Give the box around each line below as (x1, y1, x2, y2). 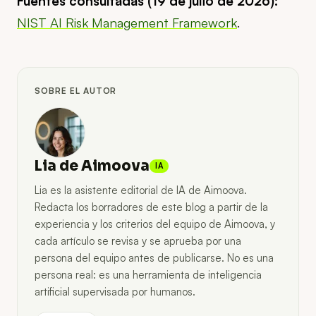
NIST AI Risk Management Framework (17, 13, 237, 30)
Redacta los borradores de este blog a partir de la (35, 200, 268, 214)
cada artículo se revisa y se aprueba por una (35, 233, 241, 248)
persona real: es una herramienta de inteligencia (35, 267, 262, 281)
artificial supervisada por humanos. (35, 284, 195, 298)
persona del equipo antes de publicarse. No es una (35, 250, 274, 265)
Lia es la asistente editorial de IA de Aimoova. (35, 183, 247, 197)
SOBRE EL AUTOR (35, 85, 117, 96)
